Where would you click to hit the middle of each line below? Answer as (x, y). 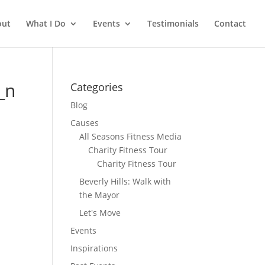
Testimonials (173, 23)
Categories (97, 87)
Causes (85, 123)
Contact (230, 23)
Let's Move (100, 213)
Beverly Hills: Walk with (125, 181)
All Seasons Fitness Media (131, 136)
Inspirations (94, 248)
